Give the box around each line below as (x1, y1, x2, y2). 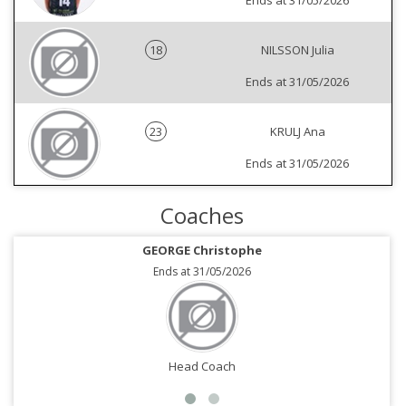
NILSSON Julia (260, 42, 334, 59)
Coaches (159, 200, 244, 231)
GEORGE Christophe (141, 242, 262, 259)
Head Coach (168, 358, 236, 375)
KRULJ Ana (269, 123, 325, 140)
